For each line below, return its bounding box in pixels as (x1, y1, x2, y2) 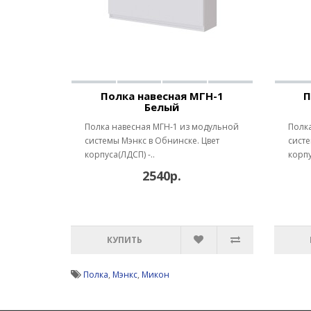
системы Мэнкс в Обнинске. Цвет (85, 135, 219, 146)
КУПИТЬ (106, 234, 142, 246)
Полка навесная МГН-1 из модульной (85, 121, 239, 133)
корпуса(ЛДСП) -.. (85, 149, 155, 160)
